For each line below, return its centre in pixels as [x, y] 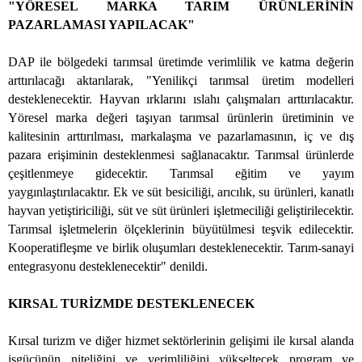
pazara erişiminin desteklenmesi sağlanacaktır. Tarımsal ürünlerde [181, 155]
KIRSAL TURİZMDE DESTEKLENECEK [131, 304]
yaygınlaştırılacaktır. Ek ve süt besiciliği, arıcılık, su [141, 192]
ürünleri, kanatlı [314, 192]
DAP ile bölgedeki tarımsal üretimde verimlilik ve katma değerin [181, 62]
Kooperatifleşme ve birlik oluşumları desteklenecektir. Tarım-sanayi [181, 248]
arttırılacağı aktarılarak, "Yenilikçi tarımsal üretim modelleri [181, 81]
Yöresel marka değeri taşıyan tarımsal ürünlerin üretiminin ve [181, 118]
